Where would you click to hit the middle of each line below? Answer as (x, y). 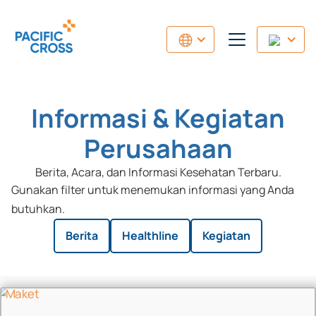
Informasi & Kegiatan (158, 118)
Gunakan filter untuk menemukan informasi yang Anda (153, 190)
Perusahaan (158, 148)
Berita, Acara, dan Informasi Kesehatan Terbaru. (158, 172)
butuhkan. (38, 209)
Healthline (150, 236)
